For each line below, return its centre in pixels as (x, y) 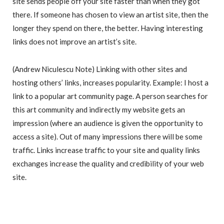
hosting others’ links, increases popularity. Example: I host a (110, 83)
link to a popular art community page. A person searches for (110, 96)
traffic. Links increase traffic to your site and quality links (106, 150)
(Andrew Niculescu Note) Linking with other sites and (100, 69)
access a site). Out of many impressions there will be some (107, 137)
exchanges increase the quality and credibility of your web (108, 164)
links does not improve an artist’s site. (74, 42)
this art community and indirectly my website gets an (99, 110)
